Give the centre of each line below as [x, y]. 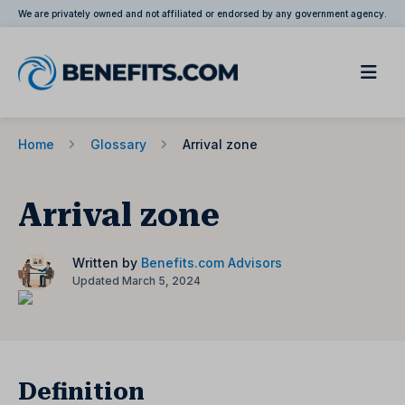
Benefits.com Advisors [212, 263]
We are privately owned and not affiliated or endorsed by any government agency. [202, 14]
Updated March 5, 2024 [137, 281]
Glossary [118, 144]
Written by [107, 263]
